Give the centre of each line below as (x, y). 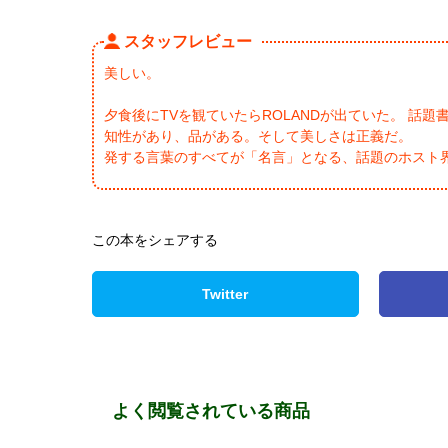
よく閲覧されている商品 (211, 411)
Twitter (225, 294)
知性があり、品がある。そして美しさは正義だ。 (258, 136)
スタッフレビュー (188, 40)
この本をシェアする (155, 240)
